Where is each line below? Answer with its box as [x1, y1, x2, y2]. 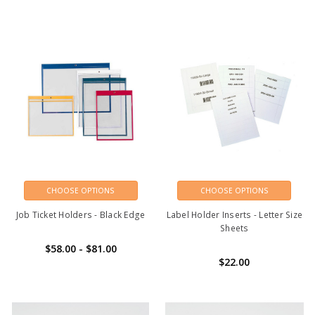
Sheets [220, 221, 249, 234]
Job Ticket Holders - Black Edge [15, 208, 146, 221]
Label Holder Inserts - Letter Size [166, 208, 303, 221]
